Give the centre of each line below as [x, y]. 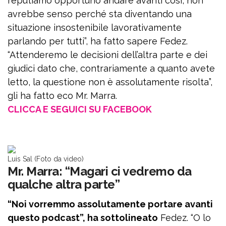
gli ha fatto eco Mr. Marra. [62, 96]
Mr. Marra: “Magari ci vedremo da [100, 172]
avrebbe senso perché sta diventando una [100, 14]
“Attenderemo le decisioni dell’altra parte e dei [107, 55]
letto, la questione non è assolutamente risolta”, [110, 82]
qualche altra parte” [64, 185]
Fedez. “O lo [184, 218]
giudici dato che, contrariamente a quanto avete [111, 69]
